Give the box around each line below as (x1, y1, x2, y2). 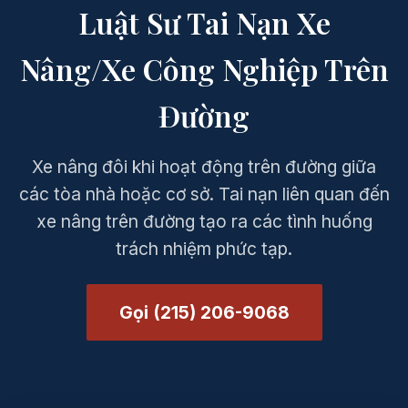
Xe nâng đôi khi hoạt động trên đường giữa (32, 156, 376, 178)
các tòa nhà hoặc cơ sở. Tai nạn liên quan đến (18, 183, 390, 205)
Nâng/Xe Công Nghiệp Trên (19, 49, 389, 88)
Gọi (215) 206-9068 (118, 301, 290, 323)
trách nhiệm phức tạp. (116, 238, 292, 260)
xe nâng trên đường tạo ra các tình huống (36, 210, 372, 232)
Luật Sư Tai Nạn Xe (77, 3, 331, 42)
